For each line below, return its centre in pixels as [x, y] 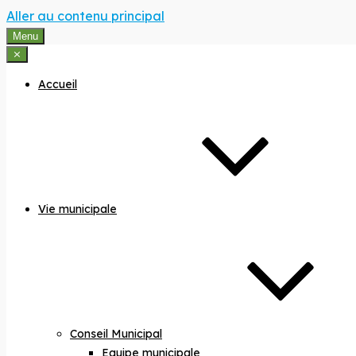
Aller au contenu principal [85, 16]
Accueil [58, 84]
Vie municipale [77, 209]
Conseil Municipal [116, 334]
